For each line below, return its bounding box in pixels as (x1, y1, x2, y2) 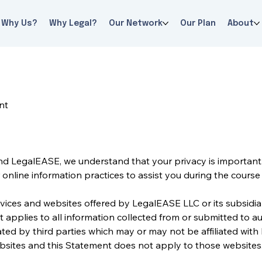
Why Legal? (49, 19, 97, 28)
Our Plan (180, 19, 216, 28)
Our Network (109, 19, 163, 28)
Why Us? (1, 19, 37, 28)
